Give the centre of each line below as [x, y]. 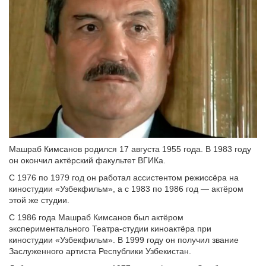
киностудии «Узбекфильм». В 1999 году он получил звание [124, 240]
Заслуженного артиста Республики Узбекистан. [100, 251]
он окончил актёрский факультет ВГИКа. [87, 161]
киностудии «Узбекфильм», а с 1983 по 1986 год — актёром [126, 189]
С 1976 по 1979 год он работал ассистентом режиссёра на [124, 178]
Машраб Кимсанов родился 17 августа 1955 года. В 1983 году [130, 149]
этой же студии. [39, 200]
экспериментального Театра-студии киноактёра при [110, 229]
